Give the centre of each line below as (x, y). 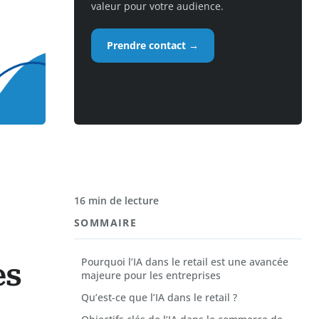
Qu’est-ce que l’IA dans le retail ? (159, 298)
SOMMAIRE (106, 223)
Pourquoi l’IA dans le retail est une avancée (185, 262)
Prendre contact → (153, 45)
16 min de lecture (116, 201)
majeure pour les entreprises (151, 276)
